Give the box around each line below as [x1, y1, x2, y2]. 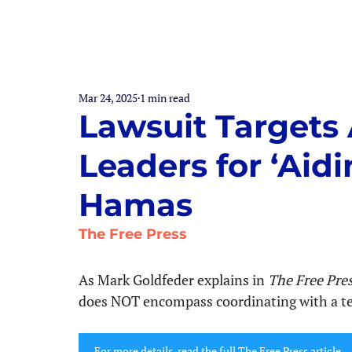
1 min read [140, 90, 190, 105]
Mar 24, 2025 [79, 90, 137, 105]
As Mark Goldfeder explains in [79, 270, 265, 289]
